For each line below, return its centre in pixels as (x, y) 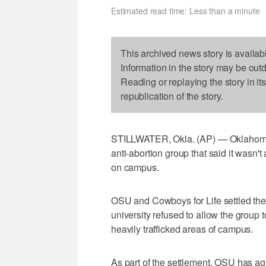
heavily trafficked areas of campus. (182, 229)
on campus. (135, 167)
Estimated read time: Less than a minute (186, 11)
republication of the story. (172, 96)
